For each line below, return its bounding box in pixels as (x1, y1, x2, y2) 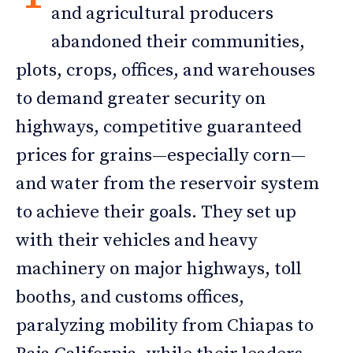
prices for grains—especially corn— (16, 143, 306, 167)
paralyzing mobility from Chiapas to (16, 314, 314, 337)
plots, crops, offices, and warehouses (16, 58, 315, 82)
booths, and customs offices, (16, 285, 244, 309)
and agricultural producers (51, 2, 273, 25)
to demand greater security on (16, 87, 266, 110)
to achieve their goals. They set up (16, 200, 296, 224)
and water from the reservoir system (16, 172, 319, 195)
